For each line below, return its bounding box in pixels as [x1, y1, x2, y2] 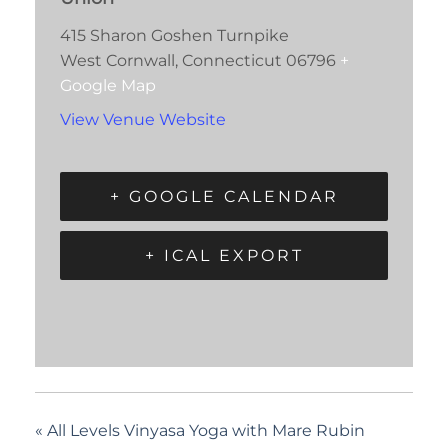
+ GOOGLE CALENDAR [109, 186, 339, 206]
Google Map [60, 75, 156, 95]
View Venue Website [60, 110, 226, 130]
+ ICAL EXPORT [144, 245, 304, 265]
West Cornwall [60, 50, 175, 70]
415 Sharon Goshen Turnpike [60, 25, 289, 45]
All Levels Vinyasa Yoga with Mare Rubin [43, 420, 365, 440]
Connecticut [182, 50, 282, 70]
